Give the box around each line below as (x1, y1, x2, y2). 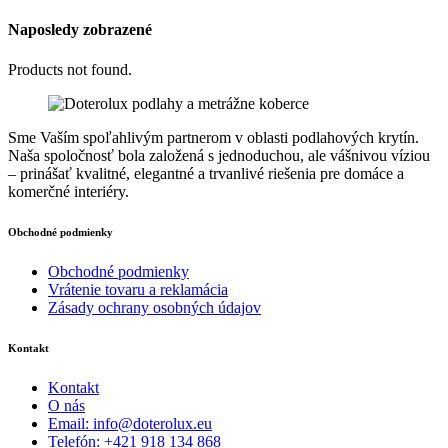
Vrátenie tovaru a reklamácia (48, 280, 228, 298)
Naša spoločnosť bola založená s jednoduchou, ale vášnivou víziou (8, 146, 430, 164)
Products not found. (8, 60, 132, 78)
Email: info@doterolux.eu (48, 414, 212, 432)
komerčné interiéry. (8, 182, 129, 200)
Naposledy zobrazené (8, 21, 152, 39)
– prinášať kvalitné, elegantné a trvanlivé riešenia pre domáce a (8, 164, 404, 182)
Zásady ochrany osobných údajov (48, 298, 261, 316)
